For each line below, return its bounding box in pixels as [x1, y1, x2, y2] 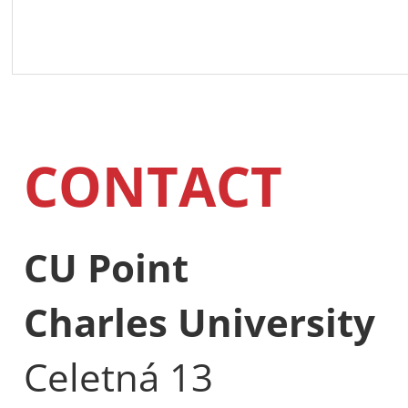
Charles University [24, 295, 375, 348]
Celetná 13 [24, 350, 213, 403]
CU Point [24, 240, 189, 293]
